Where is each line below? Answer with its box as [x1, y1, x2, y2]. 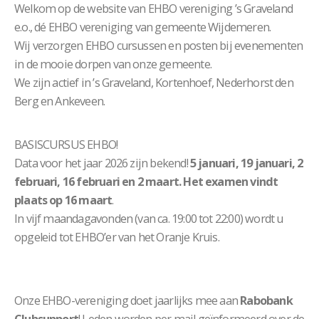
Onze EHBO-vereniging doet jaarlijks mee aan [14, 293, 241, 309]
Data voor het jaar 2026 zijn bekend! [14, 155, 190, 171]
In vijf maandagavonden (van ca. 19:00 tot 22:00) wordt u [14, 211, 283, 226]
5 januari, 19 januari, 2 [189, 155, 303, 171]
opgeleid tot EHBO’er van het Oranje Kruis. [14, 229, 219, 245]
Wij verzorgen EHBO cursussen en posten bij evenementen [14, 38, 303, 53]
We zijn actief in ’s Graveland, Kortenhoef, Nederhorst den [14, 75, 293, 90]
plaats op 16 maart [14, 192, 113, 208]
